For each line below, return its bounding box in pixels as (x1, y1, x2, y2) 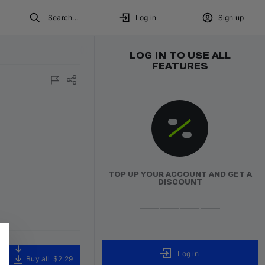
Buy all (26, 254, 50, 263)
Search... (47, 13, 78, 22)
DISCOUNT (157, 178, 202, 186)
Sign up (218, 13, 244, 22)
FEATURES (151, 60, 208, 72)
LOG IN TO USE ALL (129, 50, 231, 61)
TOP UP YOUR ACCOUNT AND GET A (108, 170, 252, 179)
